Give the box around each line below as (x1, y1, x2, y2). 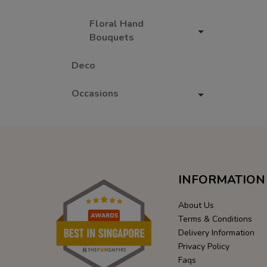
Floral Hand (89, 17, 144, 30)
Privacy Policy (178, 241, 229, 252)
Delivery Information (178, 227, 254, 238)
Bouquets (89, 31, 134, 44)
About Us (178, 200, 214, 211)
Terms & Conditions (178, 213, 252, 225)
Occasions (72, 87, 119, 100)
